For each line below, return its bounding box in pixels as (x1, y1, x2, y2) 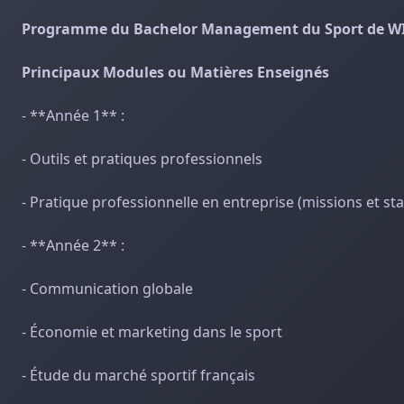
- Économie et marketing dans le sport (22, 322, 282, 342)
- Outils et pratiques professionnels (22, 149, 262, 169)
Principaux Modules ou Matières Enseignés (22, 62, 329, 82)
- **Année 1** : (22, 106, 124, 125)
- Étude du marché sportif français (22, 365, 255, 385)
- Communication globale (22, 279, 193, 298)
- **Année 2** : (22, 235, 124, 255)
